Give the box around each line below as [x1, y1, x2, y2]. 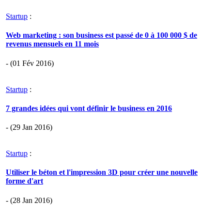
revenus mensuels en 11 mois [6, 40, 99, 48]
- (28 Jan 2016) [6, 196, 52, 204]
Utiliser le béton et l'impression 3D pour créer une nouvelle [6, 168, 198, 177]
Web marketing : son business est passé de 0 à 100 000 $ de [6, 31, 197, 40]
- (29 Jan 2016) [6, 123, 52, 132]
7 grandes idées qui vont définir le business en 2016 [6, 104, 172, 112]
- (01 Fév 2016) [6, 59, 54, 67]
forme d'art [6, 177, 43, 186]
